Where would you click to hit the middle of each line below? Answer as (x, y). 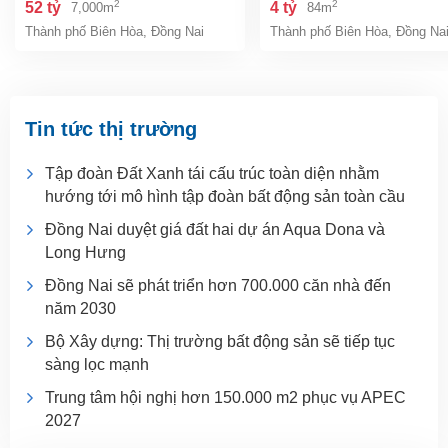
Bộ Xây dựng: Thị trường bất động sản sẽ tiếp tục (220, 342)
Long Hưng (85, 253)
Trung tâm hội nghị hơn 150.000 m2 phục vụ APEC (225, 398)
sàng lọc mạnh (97, 365)
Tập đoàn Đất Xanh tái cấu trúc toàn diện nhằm (212, 174)
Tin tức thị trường (111, 129)
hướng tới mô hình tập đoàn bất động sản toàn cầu (225, 197)
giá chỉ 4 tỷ (310, 16)
